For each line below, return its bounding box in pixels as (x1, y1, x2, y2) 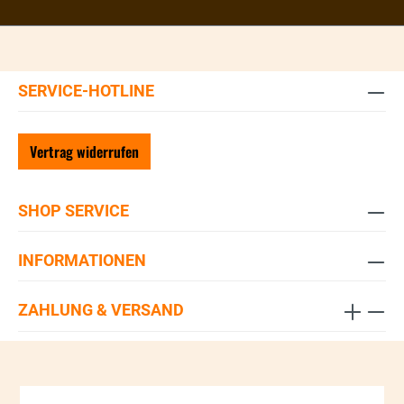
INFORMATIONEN (18, 251, 146, 270)
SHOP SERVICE (18, 201, 129, 220)
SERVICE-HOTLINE (18, 81, 154, 100)
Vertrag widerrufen (30, 141, 139, 162)
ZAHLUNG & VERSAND (18, 300, 184, 319)
